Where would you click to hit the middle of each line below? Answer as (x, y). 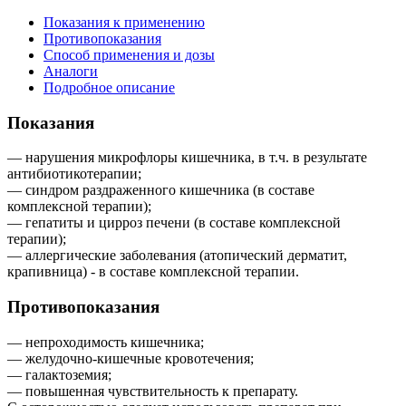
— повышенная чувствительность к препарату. (153, 391)
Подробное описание (109, 87)
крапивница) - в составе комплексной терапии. (153, 272)
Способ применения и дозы (129, 54)
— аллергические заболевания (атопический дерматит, (177, 256)
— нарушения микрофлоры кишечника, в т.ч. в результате (187, 158)
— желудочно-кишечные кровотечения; (130, 358)
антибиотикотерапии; (74, 174)
